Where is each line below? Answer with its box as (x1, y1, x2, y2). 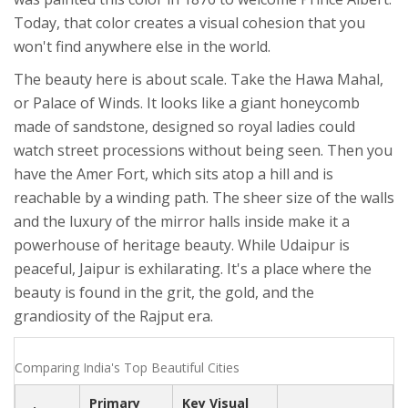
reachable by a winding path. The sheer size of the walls (14, 188, 394, 209)
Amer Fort (76, 164, 145, 185)
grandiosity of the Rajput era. (14, 306, 213, 327)
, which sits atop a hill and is (145, 164, 333, 185)
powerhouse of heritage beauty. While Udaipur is (14, 235, 350, 256)
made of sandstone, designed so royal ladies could (14, 117, 355, 138)
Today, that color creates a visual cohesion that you (14, 13, 365, 34)
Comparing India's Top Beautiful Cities (15, 359, 240, 377)
